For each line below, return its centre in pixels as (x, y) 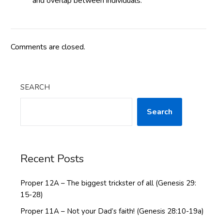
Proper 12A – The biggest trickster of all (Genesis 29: (108, 183)
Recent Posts (52, 158)
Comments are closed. (48, 47)
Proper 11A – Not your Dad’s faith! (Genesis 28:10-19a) (112, 211)
